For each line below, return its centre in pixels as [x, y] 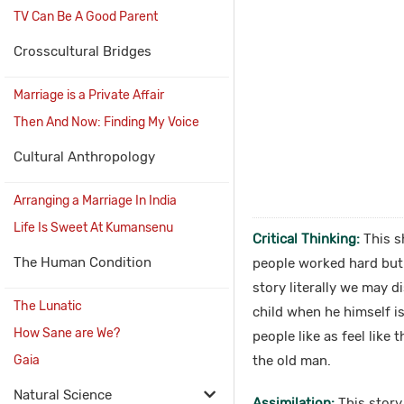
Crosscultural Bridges [83, 51]
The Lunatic [48, 306]
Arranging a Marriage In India [95, 201]
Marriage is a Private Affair [89, 95]
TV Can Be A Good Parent [86, 17]
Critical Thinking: [306, 239]
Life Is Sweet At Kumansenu [93, 228]
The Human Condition [83, 262]
